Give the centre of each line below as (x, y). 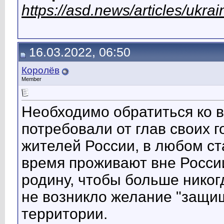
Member (31, 79)
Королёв (40, 70)
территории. (64, 214)
